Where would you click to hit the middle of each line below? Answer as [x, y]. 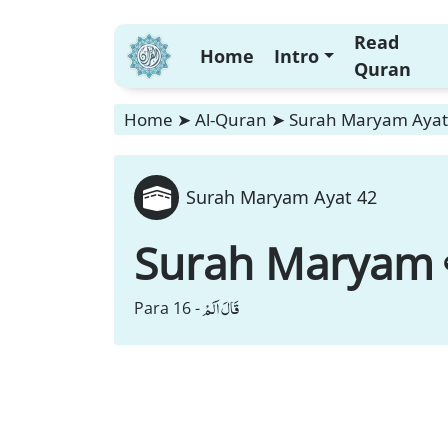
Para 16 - [167, 308]
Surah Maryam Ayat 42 [281, 197]
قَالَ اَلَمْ [220, 308]
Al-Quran [231, 119]
